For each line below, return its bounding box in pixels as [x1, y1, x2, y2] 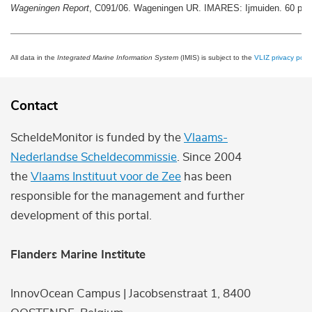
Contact [10, 99, 58, 113]
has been [181, 170, 232, 182]
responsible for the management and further [10, 189, 244, 202]
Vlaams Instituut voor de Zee [31, 170, 181, 182]
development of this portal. [10, 209, 152, 221]
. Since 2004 [177, 150, 242, 163]
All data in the [10, 53, 57, 61]
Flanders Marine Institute [10, 248, 146, 260]
